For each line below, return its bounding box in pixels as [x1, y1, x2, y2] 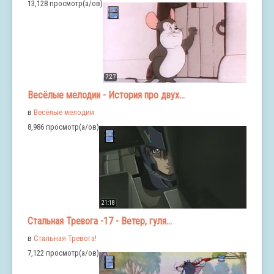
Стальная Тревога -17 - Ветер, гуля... [28, 215, 172, 228]
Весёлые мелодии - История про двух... [28, 89, 185, 102]
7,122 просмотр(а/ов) [28, 248, 99, 258]
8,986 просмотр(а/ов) [28, 122, 99, 132]
